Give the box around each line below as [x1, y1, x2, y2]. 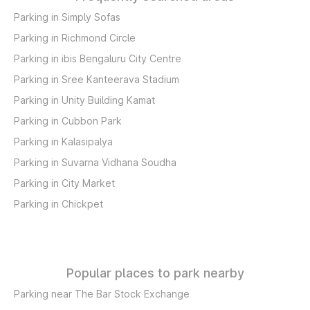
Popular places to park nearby [66, 266, 244, 280]
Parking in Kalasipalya [14, 136, 113, 147]
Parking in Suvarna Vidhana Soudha [14, 156, 176, 168]
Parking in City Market [14, 177, 115, 189]
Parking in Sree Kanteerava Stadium [14, 73, 179, 85]
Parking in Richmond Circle [14, 32, 136, 44]
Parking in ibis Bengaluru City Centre [14, 53, 181, 64]
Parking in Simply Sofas [14, 11, 120, 23]
